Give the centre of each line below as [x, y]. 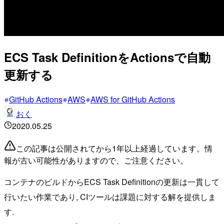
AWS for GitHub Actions [133, 99]
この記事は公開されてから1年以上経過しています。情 [114, 148]
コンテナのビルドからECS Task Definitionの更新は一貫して [112, 181]
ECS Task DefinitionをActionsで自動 [107, 57]
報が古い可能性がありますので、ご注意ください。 [96, 160]
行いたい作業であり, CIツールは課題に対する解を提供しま [110, 196]
